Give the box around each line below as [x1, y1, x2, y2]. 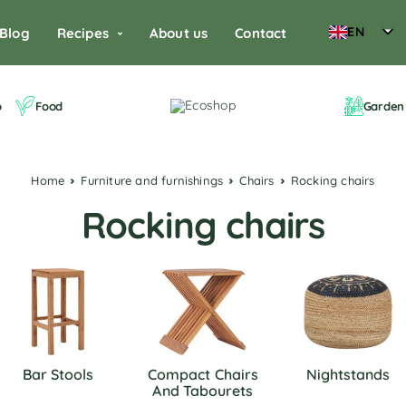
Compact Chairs [147, 365, 259, 383]
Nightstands [305, 365, 391, 383]
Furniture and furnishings [87, 173, 224, 188]
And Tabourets [152, 382, 254, 400]
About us [150, 24, 208, 42]
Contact [235, 24, 287, 42]
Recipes [56, 24, 109, 42]
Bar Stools [22, 365, 94, 383]
